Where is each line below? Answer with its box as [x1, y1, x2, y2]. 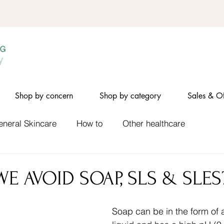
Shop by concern [14, 90, 73, 101]
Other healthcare [122, 118, 185, 129]
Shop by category [99, 90, 161, 101]
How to [76, 118, 102, 129]
